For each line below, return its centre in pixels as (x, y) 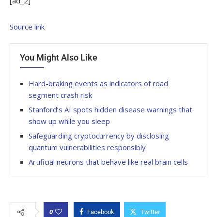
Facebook (101, 212)
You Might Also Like (59, 57)
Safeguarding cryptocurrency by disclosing (99, 135)
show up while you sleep (69, 121)
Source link (27, 26)
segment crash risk (60, 95)
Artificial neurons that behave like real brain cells (108, 162)
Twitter (150, 212)
